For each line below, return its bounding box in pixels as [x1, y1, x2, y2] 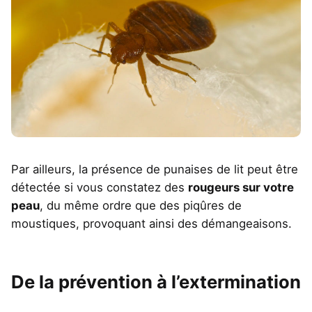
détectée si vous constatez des [11, 180, 188, 195]
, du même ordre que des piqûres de [40, 198, 242, 213]
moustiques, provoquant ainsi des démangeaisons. [11, 217, 292, 231]
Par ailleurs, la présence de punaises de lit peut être [11, 162, 298, 177]
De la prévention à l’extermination [11, 271, 301, 293]
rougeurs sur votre [188, 180, 294, 195]
